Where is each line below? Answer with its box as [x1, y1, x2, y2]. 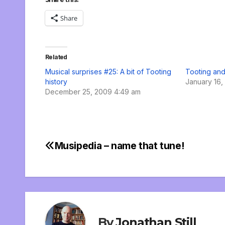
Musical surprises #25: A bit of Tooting [45, 67, 171, 76]
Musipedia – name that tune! [54, 140, 184, 152]
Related [45, 53, 67, 61]
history [45, 77, 67, 86]
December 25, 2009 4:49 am [45, 87, 141, 96]
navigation [45, 161, 126, 181]
